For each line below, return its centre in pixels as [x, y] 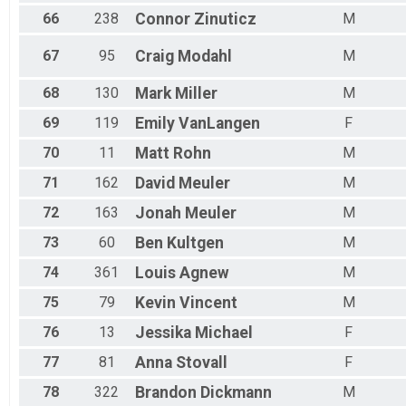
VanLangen [219, 124]
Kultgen [195, 243]
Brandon [166, 393]
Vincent [208, 303]
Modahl [205, 57]
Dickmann [236, 393]
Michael [224, 333]
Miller [196, 94]
